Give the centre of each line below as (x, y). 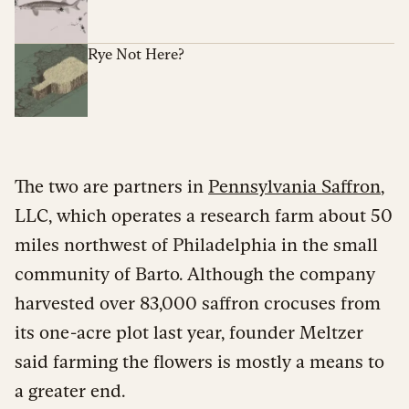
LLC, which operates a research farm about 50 (204, 215)
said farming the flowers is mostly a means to (199, 361)
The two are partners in (111, 186)
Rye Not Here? (136, 54)
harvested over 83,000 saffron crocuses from (198, 303)
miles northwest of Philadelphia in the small (196, 244)
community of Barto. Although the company (195, 273)
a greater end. (70, 390)
